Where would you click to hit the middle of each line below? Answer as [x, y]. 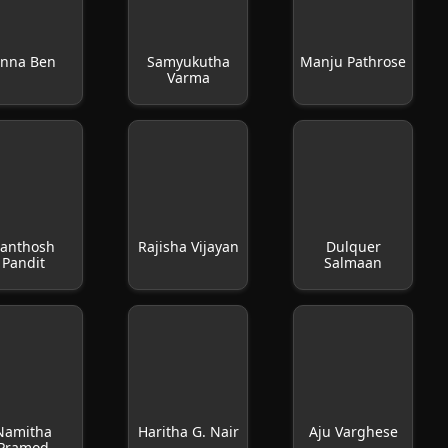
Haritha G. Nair [188, 431]
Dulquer [353, 246]
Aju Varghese [353, 431]
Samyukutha [188, 61]
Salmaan [353, 262]
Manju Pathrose [353, 61]
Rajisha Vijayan [188, 246]
